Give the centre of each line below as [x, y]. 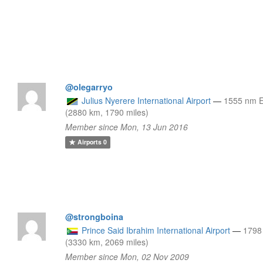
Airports [89, 142]
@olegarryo [89, 87]
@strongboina [95, 216]
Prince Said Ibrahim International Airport [156, 230]
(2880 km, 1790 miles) [107, 112]
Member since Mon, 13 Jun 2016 [127, 127]
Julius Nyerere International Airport [146, 100]
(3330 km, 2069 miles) [107, 242]
